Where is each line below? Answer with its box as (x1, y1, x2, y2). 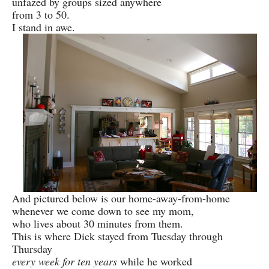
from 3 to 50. (12, 7, 70, 22)
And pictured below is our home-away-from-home (12, 191, 230, 206)
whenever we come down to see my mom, (12, 204, 194, 219)
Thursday (12, 241, 52, 256)
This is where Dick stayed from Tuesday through (12, 229, 223, 244)
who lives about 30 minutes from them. (12, 216, 183, 231)
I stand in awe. (12, 19, 75, 34)
